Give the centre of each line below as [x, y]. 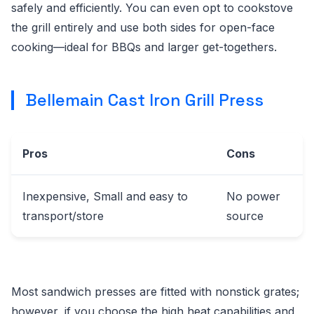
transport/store [63, 216]
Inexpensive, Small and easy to [105, 196]
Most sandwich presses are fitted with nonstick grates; [155, 292]
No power [253, 196]
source [245, 216]
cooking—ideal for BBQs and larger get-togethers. [144, 47]
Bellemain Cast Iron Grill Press [144, 100]
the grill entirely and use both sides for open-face [143, 27]
